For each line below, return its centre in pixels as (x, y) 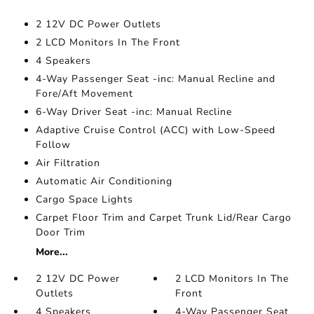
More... (52, 252)
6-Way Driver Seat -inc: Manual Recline (134, 112)
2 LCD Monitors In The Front (108, 42)
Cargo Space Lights (84, 199)
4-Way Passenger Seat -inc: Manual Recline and (155, 79)
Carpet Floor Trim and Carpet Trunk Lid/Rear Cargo (163, 218)
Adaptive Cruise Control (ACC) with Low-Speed (155, 130)
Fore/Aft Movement (84, 94)
